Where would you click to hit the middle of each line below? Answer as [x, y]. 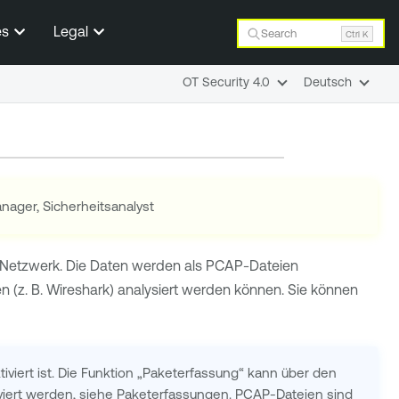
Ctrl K [357, 33]
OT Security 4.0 [226, 82]
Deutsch [328, 82]
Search [279, 33]
